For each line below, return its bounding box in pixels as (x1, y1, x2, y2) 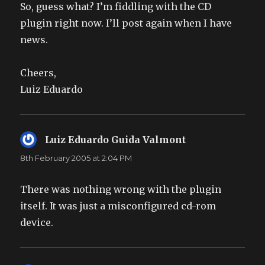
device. (20, 216, 54, 229)
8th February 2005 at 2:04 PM (20, 153, 132, 163)
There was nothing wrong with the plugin (20, 183, 222, 196)
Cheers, (20, 67, 57, 79)
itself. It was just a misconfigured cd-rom (20, 200, 216, 212)
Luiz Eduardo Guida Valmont (45, 134, 186, 146)
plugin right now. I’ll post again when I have (20, 17, 232, 30)
